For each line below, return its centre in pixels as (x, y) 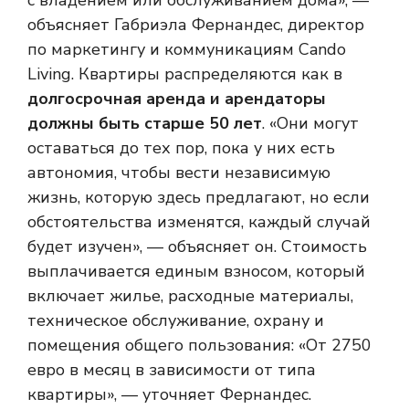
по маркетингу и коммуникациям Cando (187, 49)
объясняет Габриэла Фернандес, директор (196, 24)
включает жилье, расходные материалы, (190, 295)
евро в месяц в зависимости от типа (172, 369)
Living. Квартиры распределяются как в (185, 73)
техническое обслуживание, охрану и (176, 320)
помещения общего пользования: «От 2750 (199, 345)
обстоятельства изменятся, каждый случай (199, 221)
